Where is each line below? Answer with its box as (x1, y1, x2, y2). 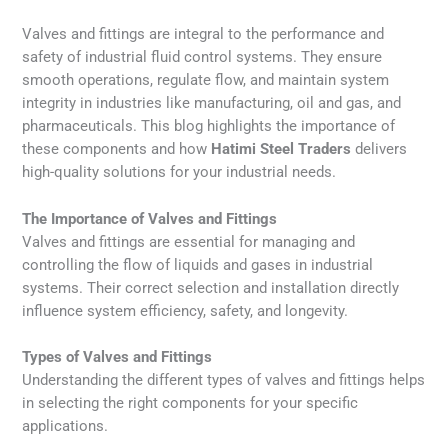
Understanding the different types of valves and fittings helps (22, 370, 426, 389)
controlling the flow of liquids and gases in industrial (22, 255, 374, 274)
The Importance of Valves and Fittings (22, 209, 278, 228)
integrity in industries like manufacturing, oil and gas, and (22, 94, 402, 113)
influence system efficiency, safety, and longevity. (22, 301, 349, 320)
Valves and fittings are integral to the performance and (22, 25, 385, 44)
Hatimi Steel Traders (211, 140, 352, 159)
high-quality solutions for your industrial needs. (22, 163, 337, 182)
